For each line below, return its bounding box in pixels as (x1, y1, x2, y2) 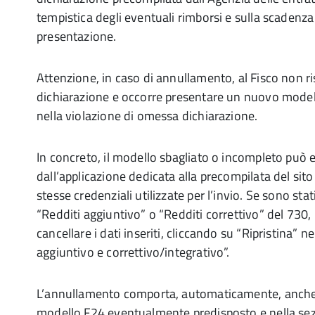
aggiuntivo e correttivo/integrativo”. (37, 243, 230, 262)
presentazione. (37, 27, 117, 46)
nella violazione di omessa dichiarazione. (37, 106, 258, 125)
